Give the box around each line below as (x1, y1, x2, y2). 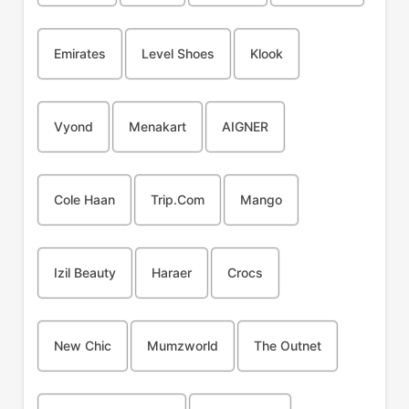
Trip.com (150, 192, 204, 207)
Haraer (151, 265, 192, 280)
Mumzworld (146, 338, 218, 353)
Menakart (128, 119, 186, 134)
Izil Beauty (53, 265, 116, 280)
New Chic (53, 338, 111, 353)
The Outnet (253, 338, 321, 353)
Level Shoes (141, 46, 215, 61)
